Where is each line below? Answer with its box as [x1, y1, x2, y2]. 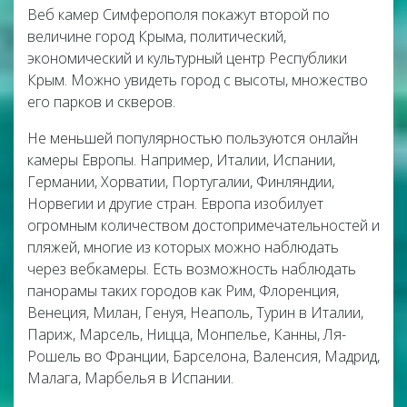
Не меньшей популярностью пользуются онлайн [27, 128, 358, 148]
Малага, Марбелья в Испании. [27, 368, 233, 388]
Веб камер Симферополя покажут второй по [27, 5, 330, 25]
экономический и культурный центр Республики [27, 48, 347, 68]
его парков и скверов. [27, 92, 175, 112]
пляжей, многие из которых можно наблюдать [27, 237, 339, 257]
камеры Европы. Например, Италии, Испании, [27, 150, 335, 170]
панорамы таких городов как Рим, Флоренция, [27, 281, 339, 301]
